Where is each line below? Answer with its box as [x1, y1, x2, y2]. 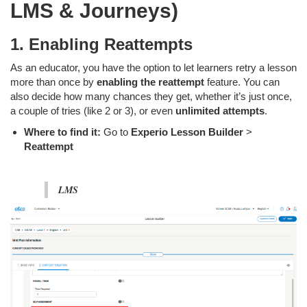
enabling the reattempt [97, 76, 204, 88]
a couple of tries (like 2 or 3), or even [10, 105, 175, 116]
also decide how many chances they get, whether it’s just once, [10, 90, 292, 102]
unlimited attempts [175, 105, 265, 116]
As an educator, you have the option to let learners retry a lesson [10, 62, 297, 73]
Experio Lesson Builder [131, 126, 243, 138]
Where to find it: [24, 126, 101, 138]
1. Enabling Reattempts [10, 35, 193, 53]
